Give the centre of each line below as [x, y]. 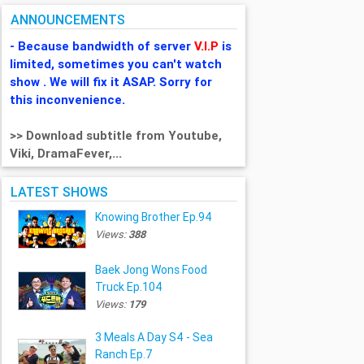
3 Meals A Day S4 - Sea [154, 338]
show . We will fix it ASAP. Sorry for [111, 82]
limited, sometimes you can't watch [116, 64]
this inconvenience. [68, 100]
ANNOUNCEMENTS [68, 20]
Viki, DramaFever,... [68, 154]
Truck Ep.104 [128, 287]
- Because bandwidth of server [102, 46]
